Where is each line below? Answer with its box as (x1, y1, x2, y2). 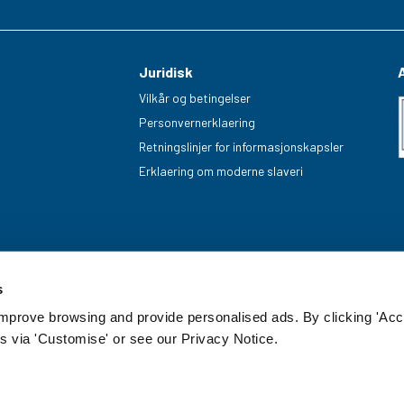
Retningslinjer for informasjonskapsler (139, 138, 344, 154)
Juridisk (139, 62, 194, 80)
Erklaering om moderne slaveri (139, 162, 304, 179)
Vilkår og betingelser (139, 89, 252, 106)
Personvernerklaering (139, 114, 256, 130)
